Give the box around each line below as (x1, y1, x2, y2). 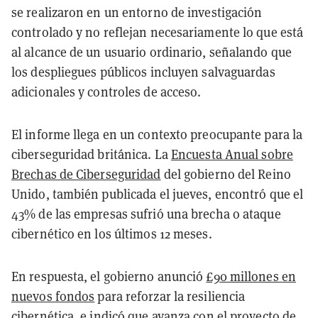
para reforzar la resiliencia (94, 287, 246, 305)
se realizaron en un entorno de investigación (11, 4, 263, 21)
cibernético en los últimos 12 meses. (11, 225, 212, 242)
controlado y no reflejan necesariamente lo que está (11, 23, 304, 40)
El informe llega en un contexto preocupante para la (11, 126, 303, 143)
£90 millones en (206, 268, 296, 285)
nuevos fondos (11, 287, 95, 305)
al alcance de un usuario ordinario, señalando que (11, 43, 292, 60)
